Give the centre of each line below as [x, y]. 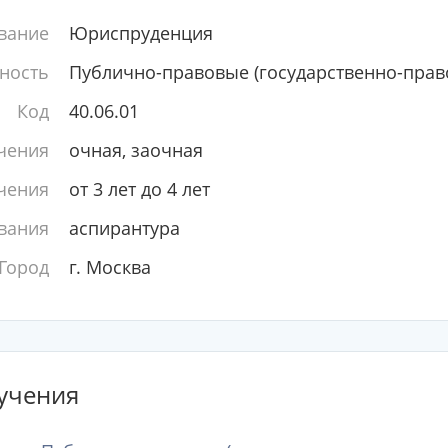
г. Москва [109, 267]
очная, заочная [135, 150]
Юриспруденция [140, 33]
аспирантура [124, 228]
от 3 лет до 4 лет [139, 189]
